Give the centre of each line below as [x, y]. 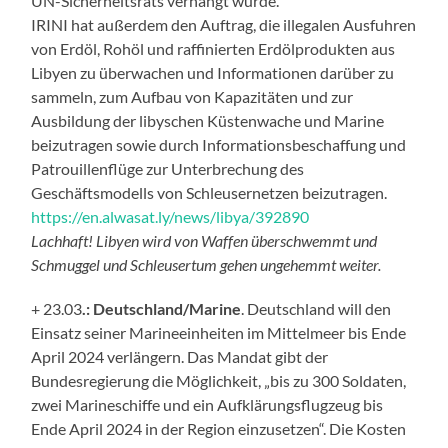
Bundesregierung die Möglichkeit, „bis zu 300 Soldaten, [219, 380]
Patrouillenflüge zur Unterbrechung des [168, 168]
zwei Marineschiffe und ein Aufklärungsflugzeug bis [207, 404]
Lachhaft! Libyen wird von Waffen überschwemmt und [204, 240]
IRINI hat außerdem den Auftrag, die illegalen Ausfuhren [224, 24]
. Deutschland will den [316, 308]
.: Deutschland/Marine [162, 308]
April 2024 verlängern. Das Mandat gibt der [180, 356]
